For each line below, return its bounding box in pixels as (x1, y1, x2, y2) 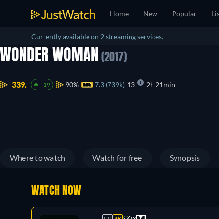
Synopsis (169, 153, 200, 162)
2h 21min (146, 80, 175, 89)
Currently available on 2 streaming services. (31, 32, 163, 41)
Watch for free (92, 153, 142, 162)
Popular (172, 9, 197, 18)
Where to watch (10, 153, 66, 162)
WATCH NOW (31, 186, 82, 197)
